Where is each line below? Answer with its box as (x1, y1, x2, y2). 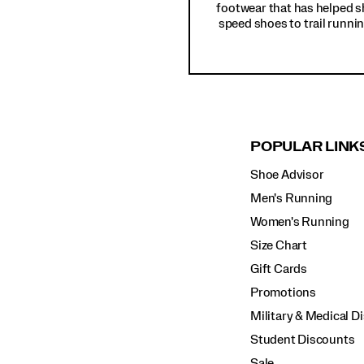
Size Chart (250, 239, 307, 253)
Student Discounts (250, 333, 355, 347)
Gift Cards (250, 262, 307, 276)
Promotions (250, 286, 316, 300)
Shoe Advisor (250, 168, 324, 182)
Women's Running (250, 215, 349, 229)
